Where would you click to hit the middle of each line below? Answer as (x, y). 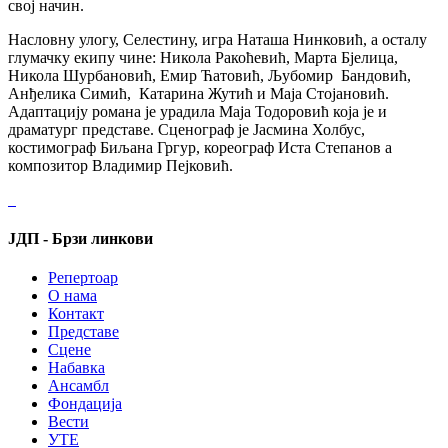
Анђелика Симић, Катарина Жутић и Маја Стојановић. (198, 93)
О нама (72, 296)
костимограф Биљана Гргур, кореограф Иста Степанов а (200, 147)
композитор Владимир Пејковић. (120, 165)
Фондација (85, 404)
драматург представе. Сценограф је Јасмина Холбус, (186, 129)
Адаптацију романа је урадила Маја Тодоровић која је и (197, 111)
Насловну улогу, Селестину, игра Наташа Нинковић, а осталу (217, 39)
